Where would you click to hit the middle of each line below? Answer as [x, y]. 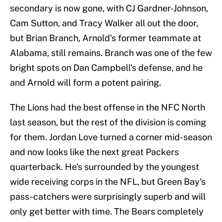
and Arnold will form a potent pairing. [85, 83]
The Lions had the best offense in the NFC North [108, 108]
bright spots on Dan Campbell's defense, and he [106, 68]
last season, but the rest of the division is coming [108, 122]
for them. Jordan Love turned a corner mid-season [111, 137]
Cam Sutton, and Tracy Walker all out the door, [104, 23]
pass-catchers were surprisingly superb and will [108, 197]
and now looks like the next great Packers [94, 152]
